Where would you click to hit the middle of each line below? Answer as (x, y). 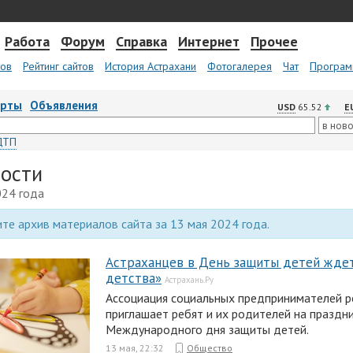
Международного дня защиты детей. (208, 329)
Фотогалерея (240, 66)
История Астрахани (150, 66)
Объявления (64, 105)
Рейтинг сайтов (58, 66)
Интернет (209, 41)
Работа (27, 41)
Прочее (274, 41)
